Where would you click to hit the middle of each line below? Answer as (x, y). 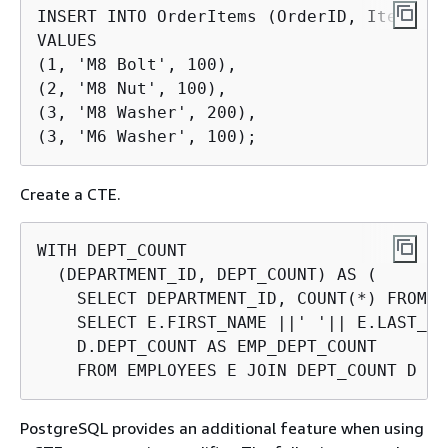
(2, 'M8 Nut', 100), (132, 88)
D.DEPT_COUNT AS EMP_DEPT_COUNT (207, 346)
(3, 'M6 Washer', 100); (147, 136)
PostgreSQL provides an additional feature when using (222, 428)
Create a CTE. (70, 194)
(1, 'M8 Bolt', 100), (137, 64)
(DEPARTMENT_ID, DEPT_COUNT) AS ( (207, 274)
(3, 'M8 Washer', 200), (147, 112)
